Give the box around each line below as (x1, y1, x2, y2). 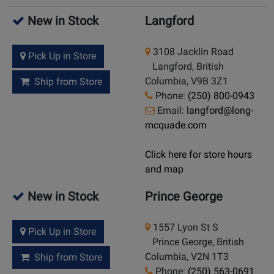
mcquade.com (145, 119, 207, 131)
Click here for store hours (145, 149, 252, 161)
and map (145, 163, 183, 176)
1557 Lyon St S (150, 221, 218, 234)
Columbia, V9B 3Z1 (145, 75, 228, 87)
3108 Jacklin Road (150, 46, 234, 58)
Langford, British (145, 61, 224, 73)
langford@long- (187, 105, 253, 117)
